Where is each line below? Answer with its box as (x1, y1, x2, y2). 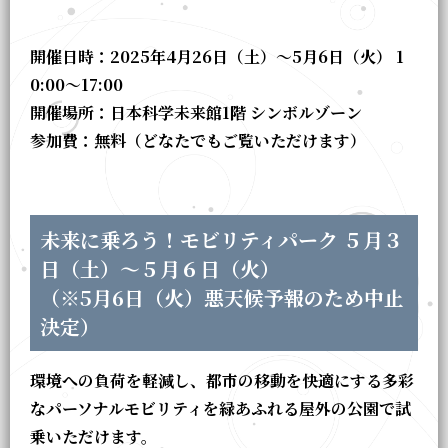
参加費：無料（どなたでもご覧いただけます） (30, 128, 366, 152)
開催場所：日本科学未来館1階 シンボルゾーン (30, 100, 362, 124)
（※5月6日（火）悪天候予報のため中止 (39, 282, 404, 312)
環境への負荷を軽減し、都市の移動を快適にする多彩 (30, 368, 414, 392)
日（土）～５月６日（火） (39, 253, 280, 283)
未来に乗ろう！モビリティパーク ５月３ (39, 224, 403, 254)
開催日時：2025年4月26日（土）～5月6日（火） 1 (30, 44, 404, 68)
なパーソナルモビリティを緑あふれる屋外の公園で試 (30, 396, 411, 420)
